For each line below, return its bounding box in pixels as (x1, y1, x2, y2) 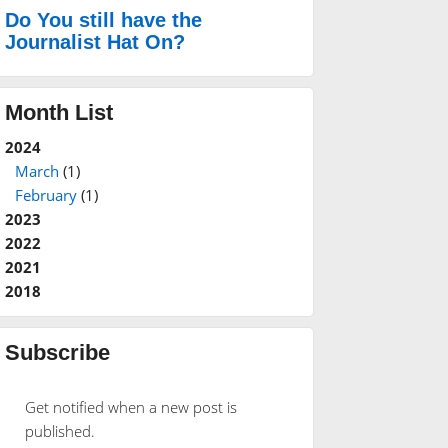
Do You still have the (4, 9, 202, 32)
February (14, 185, 77, 206)
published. (24, 421, 95, 442)
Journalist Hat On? (4, 31, 185, 54)
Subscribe (4, 340, 110, 366)
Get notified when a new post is (24, 397, 237, 418)
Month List (4, 100, 113, 126)
